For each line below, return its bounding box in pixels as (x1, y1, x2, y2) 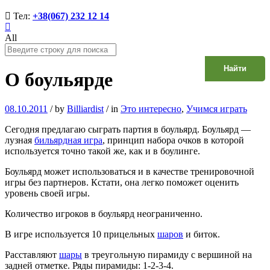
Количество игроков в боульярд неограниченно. (5, 209, 202, 219)
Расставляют (5, 250, 59, 260)
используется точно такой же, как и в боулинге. (5, 146, 200, 157)
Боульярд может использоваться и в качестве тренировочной (5, 166, 254, 177)
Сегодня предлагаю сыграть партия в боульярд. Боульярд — (5, 124, 251, 135)
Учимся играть (186, 104, 247, 115)
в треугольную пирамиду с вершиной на (82, 250, 252, 260)
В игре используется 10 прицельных (5, 229, 157, 240)
